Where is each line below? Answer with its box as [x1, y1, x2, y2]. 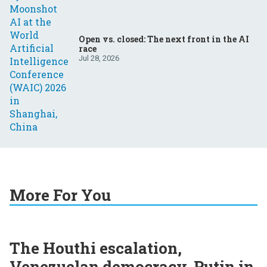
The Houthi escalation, [10, 238, 182, 259]
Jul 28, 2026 [79, 53, 119, 63]
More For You [10, 185, 111, 206]
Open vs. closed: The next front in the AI [79, 33, 249, 45]
